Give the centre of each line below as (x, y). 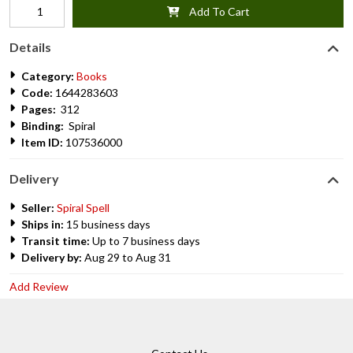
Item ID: (42, 142)
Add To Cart (214, 11)
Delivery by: (52, 257)
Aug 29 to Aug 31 (126, 257)
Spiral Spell (83, 208)
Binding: (43, 126)
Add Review (39, 286)
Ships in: (43, 224)
